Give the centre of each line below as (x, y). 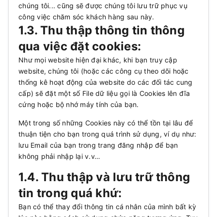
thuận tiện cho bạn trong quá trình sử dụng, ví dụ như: (108, 134)
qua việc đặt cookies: (80, 46)
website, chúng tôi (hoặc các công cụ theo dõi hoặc (104, 71)
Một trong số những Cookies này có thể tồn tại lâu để (106, 123)
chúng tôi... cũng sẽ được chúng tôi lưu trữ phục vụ (103, 6)
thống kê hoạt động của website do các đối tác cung (106, 82)
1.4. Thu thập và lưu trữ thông (104, 177)
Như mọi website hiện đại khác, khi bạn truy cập (98, 60)
